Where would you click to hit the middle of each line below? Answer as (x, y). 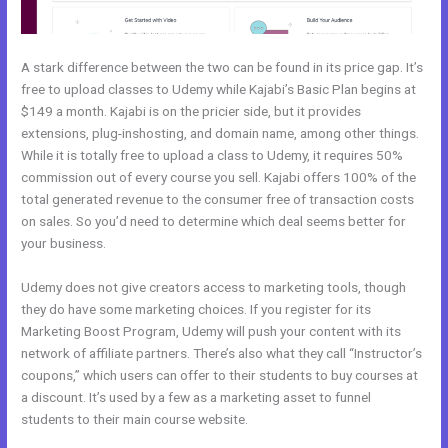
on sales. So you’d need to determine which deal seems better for (214, 221)
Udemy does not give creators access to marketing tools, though (214, 287)
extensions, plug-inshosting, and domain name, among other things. (220, 133)
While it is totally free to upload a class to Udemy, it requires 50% (212, 155)
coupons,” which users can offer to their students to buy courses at (220, 375)
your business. (64, 243)
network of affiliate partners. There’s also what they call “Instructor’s (222, 353)
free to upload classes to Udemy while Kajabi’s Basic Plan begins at (219, 89)
